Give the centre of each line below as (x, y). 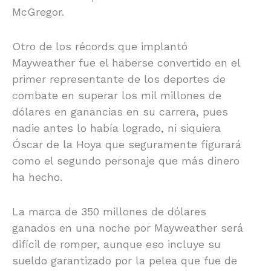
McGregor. (38, 11)
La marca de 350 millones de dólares (109, 211)
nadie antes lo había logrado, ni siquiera (116, 128)
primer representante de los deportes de (119, 79)
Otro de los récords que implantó (100, 46)
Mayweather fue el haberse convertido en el (126, 62)
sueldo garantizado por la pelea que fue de (125, 260)
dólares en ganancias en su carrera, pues (120, 111)
